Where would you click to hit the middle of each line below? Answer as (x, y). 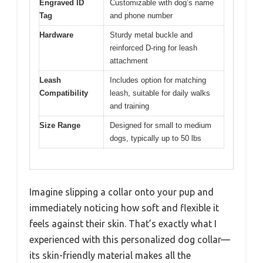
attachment (129, 61)
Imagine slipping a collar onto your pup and (122, 192)
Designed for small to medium (161, 126)
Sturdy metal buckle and (151, 35)
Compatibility (64, 93)
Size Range (60, 126)
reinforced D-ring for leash (154, 48)
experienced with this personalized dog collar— (130, 239)
